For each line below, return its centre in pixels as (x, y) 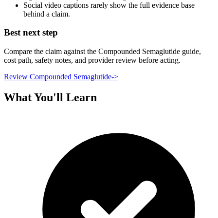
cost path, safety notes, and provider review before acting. (92, 60)
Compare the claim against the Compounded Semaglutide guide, (102, 52)
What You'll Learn (50, 98)
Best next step (31, 33)
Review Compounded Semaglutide (58, 77)
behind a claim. (47, 14)
